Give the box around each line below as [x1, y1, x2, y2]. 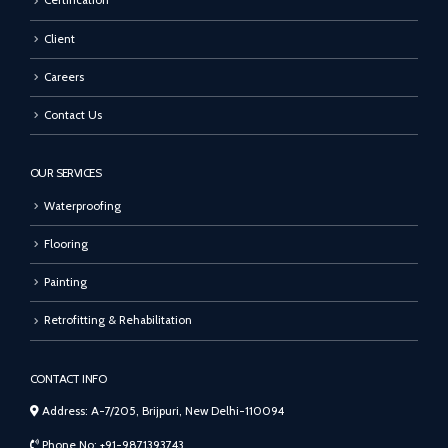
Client [44, 31, 75, 46]
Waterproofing [44, 198, 121, 213]
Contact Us [44, 107, 102, 122]
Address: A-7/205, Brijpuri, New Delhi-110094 [39, 403, 284, 418]
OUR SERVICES [30, 165, 101, 180]
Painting [44, 275, 87, 290]
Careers [44, 69, 84, 84]
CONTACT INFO [30, 371, 106, 386]
